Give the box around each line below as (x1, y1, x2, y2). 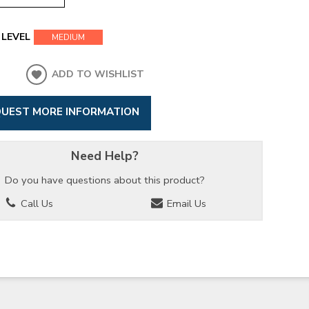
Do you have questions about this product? (4, 172, 205, 187)
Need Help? (70, 147, 139, 164)
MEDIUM (52, 32, 86, 43)
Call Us (18, 197, 54, 211)
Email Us (164, 197, 207, 211)
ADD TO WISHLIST (52, 68, 145, 81)
